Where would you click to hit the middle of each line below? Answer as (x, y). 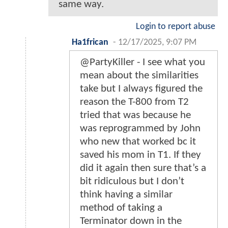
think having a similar (126, 195)
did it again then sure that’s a (143, 168)
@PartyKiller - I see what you (142, 63)
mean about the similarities (139, 76)
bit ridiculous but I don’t (132, 182)
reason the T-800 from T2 (134, 102)
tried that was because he (135, 116)
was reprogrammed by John (140, 129)
